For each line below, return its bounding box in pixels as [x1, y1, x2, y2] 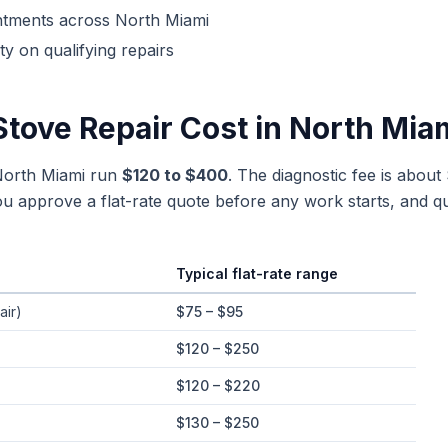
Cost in [173, 110, 289, 146]
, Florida [115, 294, 168, 311]
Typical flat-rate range [176, 265, 338, 282]
